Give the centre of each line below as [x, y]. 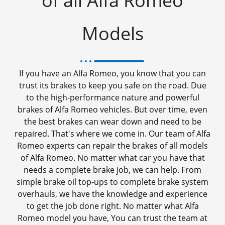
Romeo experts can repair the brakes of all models [113, 145]
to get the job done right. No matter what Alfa [113, 206]
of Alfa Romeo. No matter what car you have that [113, 157]
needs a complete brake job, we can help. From [113, 170]
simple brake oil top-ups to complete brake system [113, 182]
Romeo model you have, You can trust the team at [113, 218]
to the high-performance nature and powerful [113, 97]
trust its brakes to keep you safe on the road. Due [113, 85]
